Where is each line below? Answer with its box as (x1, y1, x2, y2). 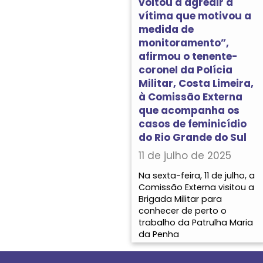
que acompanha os (139, 103, 240, 117)
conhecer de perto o (139, 204, 227, 217)
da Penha (139, 228, 179, 240)
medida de (139, 22, 194, 36)
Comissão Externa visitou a (139, 181, 254, 193)
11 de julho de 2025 (139, 148, 231, 163)
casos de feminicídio (139, 116, 247, 131)
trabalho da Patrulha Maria (139, 216, 253, 228)
